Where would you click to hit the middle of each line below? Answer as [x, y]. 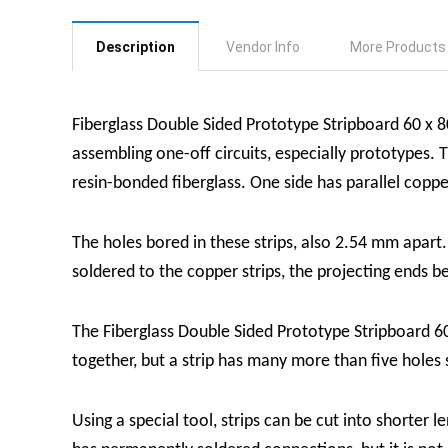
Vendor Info [263, 46]
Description [135, 46]
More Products [398, 46]
